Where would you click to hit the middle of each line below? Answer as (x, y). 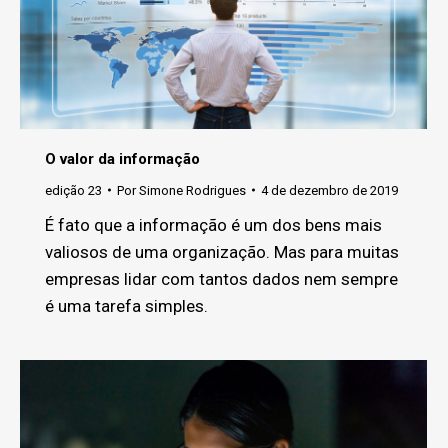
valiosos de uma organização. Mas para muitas (222, 251)
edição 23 (73, 190)
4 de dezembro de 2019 (329, 190)
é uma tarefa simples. (126, 305)
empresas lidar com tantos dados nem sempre (221, 278)
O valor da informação (122, 158)
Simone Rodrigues (192, 190)
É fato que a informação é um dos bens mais (213, 224)
